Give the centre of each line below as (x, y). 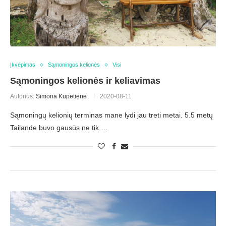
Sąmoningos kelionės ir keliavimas (85, 81)
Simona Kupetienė (61, 97)
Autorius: (23, 97)
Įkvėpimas (23, 65)
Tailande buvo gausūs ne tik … (59, 128)
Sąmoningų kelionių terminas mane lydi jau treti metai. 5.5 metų (111, 115)
